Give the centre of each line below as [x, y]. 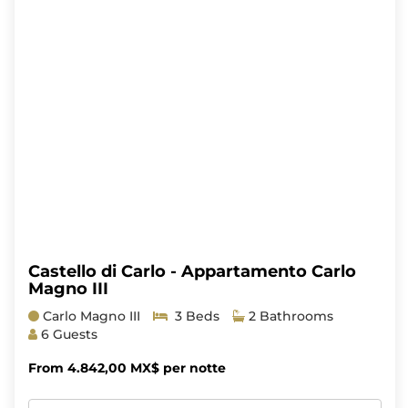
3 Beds [193, 316]
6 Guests [67, 334]
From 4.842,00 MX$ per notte [127, 367]
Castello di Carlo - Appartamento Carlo [192, 271]
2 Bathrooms [289, 316]
